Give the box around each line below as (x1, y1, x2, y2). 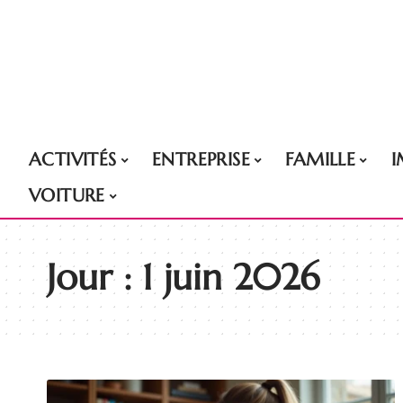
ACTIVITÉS (29, 148, 117, 171)
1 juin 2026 (142, 255, 319, 300)
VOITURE (29, 184, 105, 207)
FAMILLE (285, 148, 356, 171)
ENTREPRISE (152, 148, 251, 171)
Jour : (47, 255, 142, 300)
